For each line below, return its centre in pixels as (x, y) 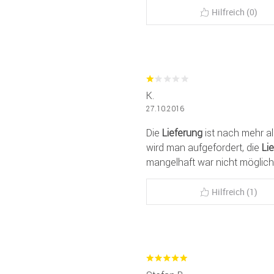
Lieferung (182, 132)
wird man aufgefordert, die (204, 147)
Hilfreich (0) (235, 12)
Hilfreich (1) (235, 191)
